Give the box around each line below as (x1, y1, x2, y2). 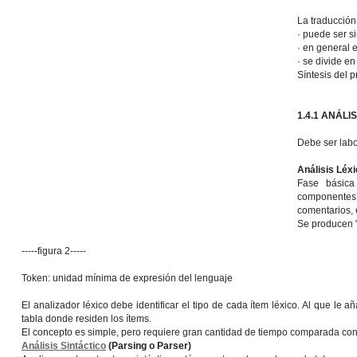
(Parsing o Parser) (106, 340, 191, 351)
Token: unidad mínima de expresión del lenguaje (22, 273, 233, 284)
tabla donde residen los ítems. (22, 313, 151, 324)
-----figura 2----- (22, 245, 86, 257)
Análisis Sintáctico (22, 340, 106, 351)
